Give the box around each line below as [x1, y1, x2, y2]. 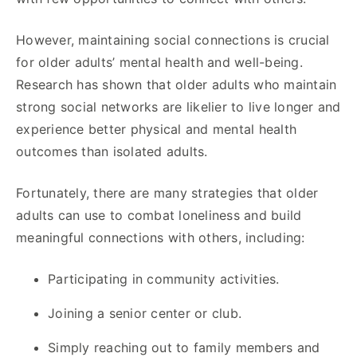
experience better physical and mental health [16, 120, 296, 137]
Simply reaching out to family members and [48, 339, 320, 355]
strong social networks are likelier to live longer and [16, 98, 341, 115]
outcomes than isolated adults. [16, 143, 208, 159]
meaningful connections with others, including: [16, 229, 305, 245]
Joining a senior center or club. [48, 304, 241, 321]
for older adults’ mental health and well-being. [16, 53, 303, 70]
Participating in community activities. [48, 270, 280, 287]
